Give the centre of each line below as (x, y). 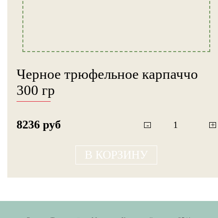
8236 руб (39, 125)
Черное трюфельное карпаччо (107, 74)
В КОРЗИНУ (116, 154)
